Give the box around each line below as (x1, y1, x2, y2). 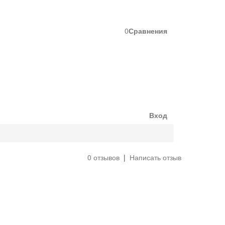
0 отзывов (87, 152, 120, 162)
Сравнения (129, 26, 167, 36)
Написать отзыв (130, 152, 181, 162)
